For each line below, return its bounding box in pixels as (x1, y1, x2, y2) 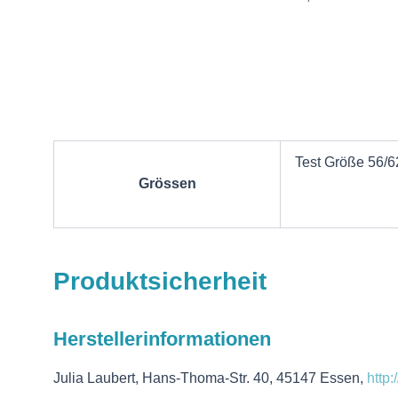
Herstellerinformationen (53, 328, 271, 351)
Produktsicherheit (53, 267, 267, 296)
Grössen (138, 176, 196, 192)
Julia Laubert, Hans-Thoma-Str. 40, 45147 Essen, (53, 370, 367, 386)
